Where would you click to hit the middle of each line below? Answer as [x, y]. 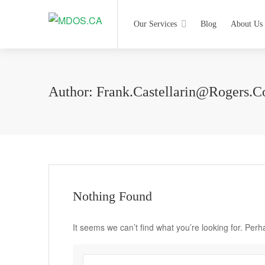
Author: [72, 92]
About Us [247, 24]
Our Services [155, 24]
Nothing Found [112, 196]
